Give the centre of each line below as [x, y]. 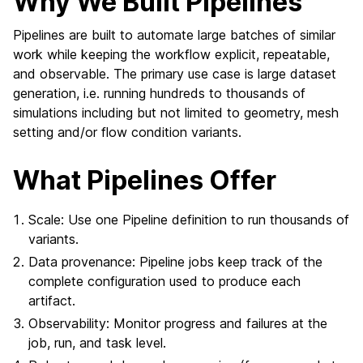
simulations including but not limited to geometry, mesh [176, 113]
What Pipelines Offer [145, 180]
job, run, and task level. [98, 343]
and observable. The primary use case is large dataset [175, 74]
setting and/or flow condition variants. [127, 132]
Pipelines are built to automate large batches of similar [174, 35]
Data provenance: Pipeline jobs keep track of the [176, 262]
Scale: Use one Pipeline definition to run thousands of [189, 220]
